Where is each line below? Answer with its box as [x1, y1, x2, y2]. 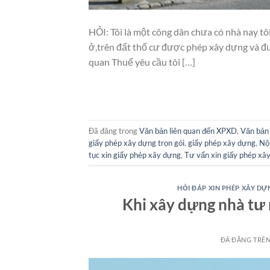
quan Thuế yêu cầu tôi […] [89, 56, 195, 68]
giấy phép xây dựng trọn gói [89, 137, 184, 148]
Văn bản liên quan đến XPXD [139, 125, 237, 136]
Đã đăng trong [89, 125, 139, 136]
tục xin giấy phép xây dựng [89, 149, 181, 160]
